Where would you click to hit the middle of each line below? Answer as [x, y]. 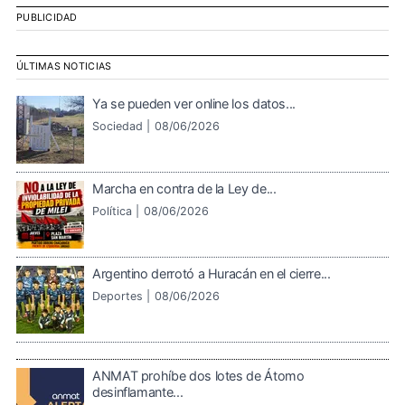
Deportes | [121, 296]
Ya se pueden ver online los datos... [194, 103]
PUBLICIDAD [47, 18]
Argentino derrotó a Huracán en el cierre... [212, 273]
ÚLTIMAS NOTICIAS [64, 67]
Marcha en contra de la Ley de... [184, 188]
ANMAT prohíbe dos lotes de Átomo [198, 375]
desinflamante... [138, 391]
